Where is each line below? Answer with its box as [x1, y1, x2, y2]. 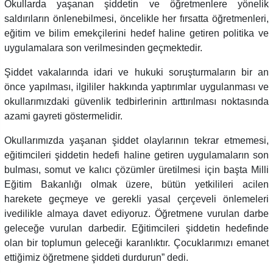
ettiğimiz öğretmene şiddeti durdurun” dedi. [4, 252, 188, 263]
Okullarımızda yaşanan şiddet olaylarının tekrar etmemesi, [4, 135, 269, 146]
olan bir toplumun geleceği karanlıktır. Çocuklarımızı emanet [4, 237, 269, 248]
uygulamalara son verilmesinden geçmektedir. [4, 42, 202, 53]
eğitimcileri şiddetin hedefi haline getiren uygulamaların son [4, 149, 269, 160]
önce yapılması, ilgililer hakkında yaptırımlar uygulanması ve [4, 81, 269, 92]
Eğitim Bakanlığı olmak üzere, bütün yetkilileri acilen [4, 179, 269, 190]
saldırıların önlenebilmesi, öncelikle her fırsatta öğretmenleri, [4, 13, 269, 24]
